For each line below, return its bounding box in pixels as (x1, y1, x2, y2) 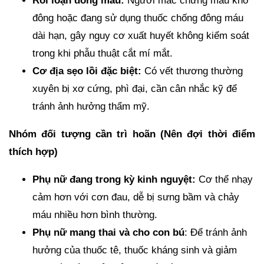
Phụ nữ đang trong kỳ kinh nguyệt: (32, 173, 196, 185)
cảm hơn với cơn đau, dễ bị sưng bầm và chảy (32, 191, 239, 203)
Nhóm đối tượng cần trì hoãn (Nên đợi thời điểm (9, 128, 255, 140)
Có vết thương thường (141, 65, 243, 77)
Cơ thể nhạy (196, 173, 253, 185)
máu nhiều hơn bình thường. (32, 209, 157, 220)
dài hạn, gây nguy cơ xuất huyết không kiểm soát (32, 29, 249, 41)
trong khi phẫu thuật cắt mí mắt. (32, 47, 173, 59)
